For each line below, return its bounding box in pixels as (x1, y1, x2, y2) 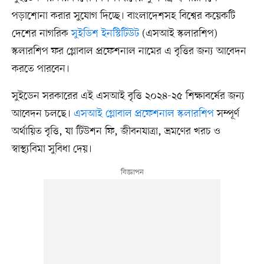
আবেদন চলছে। (11, 106, 74, 121)
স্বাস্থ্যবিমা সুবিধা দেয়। (11, 141, 92, 156)
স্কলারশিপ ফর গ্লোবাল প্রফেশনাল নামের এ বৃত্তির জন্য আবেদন (11, 44, 246, 58)
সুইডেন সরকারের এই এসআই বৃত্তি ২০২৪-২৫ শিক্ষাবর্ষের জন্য (11, 88, 245, 103)
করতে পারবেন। (11, 61, 70, 76)
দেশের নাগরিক (11, 26, 71, 41)
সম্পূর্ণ (216, 106, 239, 121)
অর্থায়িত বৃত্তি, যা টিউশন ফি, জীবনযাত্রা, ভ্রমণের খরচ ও (11, 124, 220, 138)
